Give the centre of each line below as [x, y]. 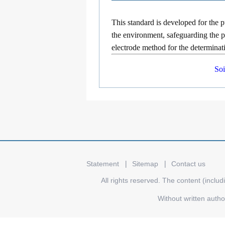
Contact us [188, 164]
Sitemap [145, 164]
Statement [103, 164]
